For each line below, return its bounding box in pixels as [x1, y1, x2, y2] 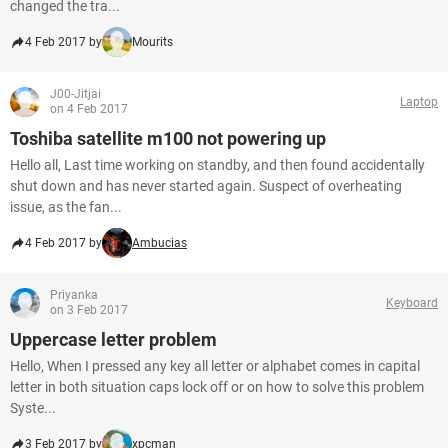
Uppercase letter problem [10, 329, 217, 350]
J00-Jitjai [50, 87, 101, 101]
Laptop [400, 94, 438, 109]
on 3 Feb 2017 [50, 303, 128, 317]
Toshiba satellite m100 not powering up [10, 128, 326, 149]
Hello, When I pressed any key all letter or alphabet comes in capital [10, 358, 420, 374]
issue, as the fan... [10, 199, 122, 215]
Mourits [132, 35, 173, 49]
